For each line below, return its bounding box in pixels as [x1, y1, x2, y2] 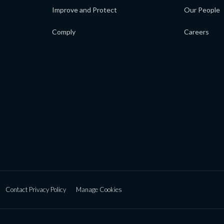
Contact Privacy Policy [5, 185, 66, 194]
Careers [184, 27, 209, 36]
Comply [52, 27, 75, 36]
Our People [184, 5, 220, 14]
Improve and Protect [52, 5, 117, 14]
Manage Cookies [76, 185, 122, 194]
